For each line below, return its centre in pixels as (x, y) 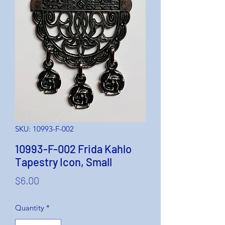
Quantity (30, 208)
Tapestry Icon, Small (64, 162)
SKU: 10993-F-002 (44, 129)
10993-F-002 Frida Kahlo (73, 149)
